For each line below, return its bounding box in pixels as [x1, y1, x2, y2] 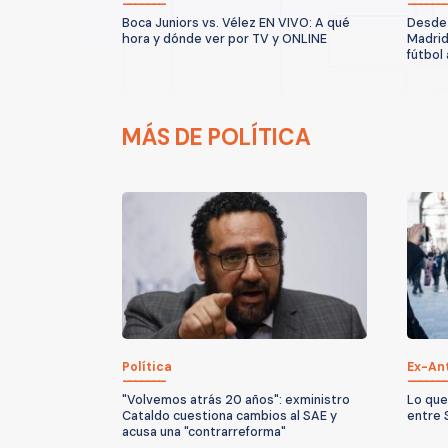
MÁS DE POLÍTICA [122, 122, 311, 152]
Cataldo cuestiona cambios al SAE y [122, 407, 337, 424]
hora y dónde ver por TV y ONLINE [122, 30, 327, 47]
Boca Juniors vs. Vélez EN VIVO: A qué [122, 14, 350, 31]
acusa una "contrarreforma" [122, 423, 286, 440]
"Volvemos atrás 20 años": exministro [122, 391, 350, 408]
